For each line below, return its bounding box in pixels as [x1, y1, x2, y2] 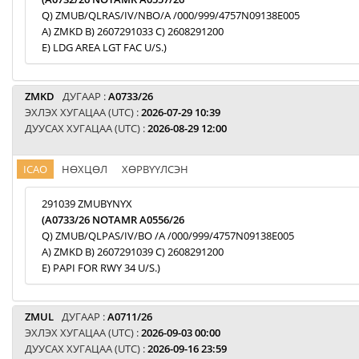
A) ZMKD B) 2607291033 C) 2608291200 [42, 24, 224, 38]
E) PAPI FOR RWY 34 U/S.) [42, 260, 160, 275]
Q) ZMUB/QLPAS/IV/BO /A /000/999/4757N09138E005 [42, 228, 294, 243]
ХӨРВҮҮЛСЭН [122, 162, 188, 176]
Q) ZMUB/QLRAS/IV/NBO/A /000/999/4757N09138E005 [42, 8, 300, 22]
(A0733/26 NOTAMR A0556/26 [42, 212, 184, 227]
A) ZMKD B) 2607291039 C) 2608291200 [42, 244, 224, 259]
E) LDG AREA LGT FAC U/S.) [42, 40, 167, 54]
